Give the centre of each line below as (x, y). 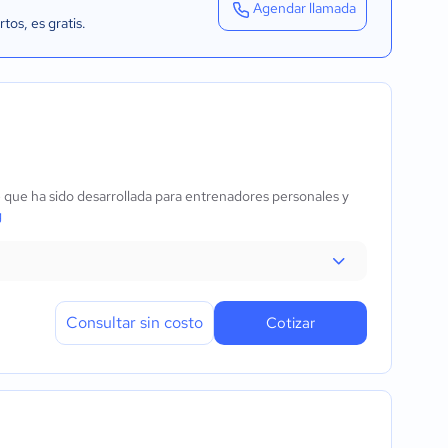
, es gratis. (55, 23)
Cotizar (290, 323)
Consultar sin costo (134, 322)
